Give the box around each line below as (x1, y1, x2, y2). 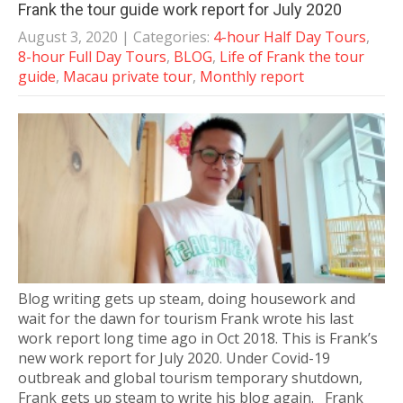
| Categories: (121, 27, 213, 47)
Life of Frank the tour (219, 47, 364, 67)
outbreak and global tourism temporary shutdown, (18, 368, 363, 389)
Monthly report (200, 67, 304, 86)
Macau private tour (63, 67, 193, 86)
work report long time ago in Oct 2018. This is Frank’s (18, 328, 378, 349)
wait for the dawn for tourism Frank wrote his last (18, 309, 354, 329)
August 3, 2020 (18, 27, 118, 47)
